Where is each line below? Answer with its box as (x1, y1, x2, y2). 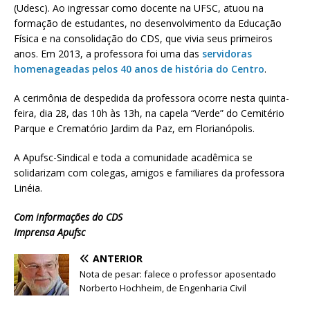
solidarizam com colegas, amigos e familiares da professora (14, 166, 284, 180)
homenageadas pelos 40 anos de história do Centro (14, 62, 264, 76)
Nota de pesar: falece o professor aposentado (80, 268, 276, 281)
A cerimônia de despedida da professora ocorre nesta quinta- (14, 91, 289, 105)
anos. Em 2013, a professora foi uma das (14, 47, 202, 61)
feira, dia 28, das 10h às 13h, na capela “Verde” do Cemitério (14, 107, 284, 120)
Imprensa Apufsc (14, 226, 85, 239)
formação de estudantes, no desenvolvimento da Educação (14, 17, 282, 30)
